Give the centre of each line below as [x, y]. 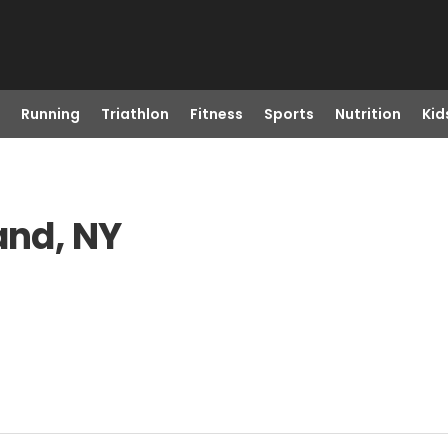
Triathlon [134, 114]
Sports [288, 114]
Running [50, 114]
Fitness [216, 114]
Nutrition [367, 114]
